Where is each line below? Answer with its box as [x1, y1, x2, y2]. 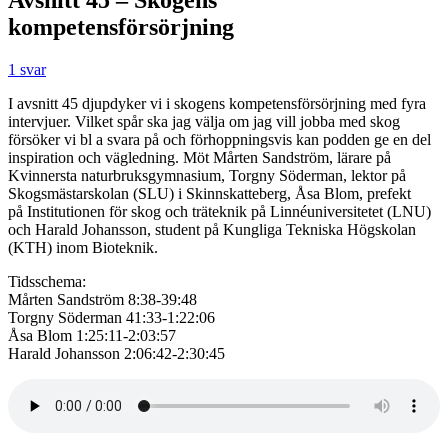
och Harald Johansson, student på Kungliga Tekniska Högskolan [8, 220, 416, 238]
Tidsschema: [8, 272, 86, 290]
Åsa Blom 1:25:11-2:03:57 [8, 326, 176, 344]
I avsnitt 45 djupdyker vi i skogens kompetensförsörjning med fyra [8, 94, 426, 112]
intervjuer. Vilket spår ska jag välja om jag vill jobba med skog [8, 112, 400, 130]
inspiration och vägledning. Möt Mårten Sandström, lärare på [8, 148, 391, 166]
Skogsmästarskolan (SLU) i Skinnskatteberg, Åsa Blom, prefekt [8, 184, 411, 202]
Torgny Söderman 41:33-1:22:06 [8, 308, 215, 326]
